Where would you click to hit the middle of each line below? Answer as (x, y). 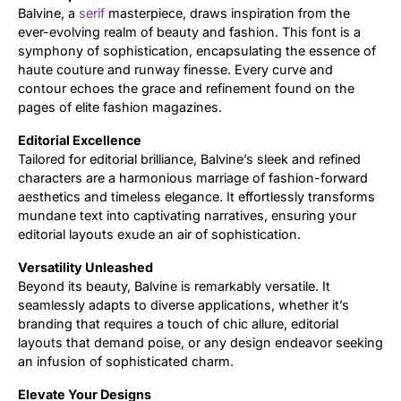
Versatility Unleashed (85, 267)
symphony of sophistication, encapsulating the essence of (197, 50)
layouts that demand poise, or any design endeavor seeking (200, 342)
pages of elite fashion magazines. (120, 107)
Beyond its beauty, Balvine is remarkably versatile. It (174, 286)
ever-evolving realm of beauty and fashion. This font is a (189, 31)
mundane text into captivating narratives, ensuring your (187, 215)
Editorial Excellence (80, 140)
